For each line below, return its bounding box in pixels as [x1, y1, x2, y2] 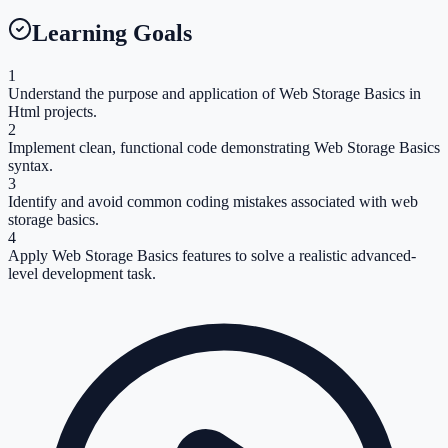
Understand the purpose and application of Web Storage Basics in [8, 84, 421, 102]
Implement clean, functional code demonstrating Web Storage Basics [8, 138, 440, 156]
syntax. [8, 156, 53, 174]
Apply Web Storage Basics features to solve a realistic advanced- [8, 246, 416, 264]
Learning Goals [32, 19, 192, 46]
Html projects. [8, 102, 97, 120]
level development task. [8, 264, 156, 282]
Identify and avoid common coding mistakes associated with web [8, 192, 418, 210]
